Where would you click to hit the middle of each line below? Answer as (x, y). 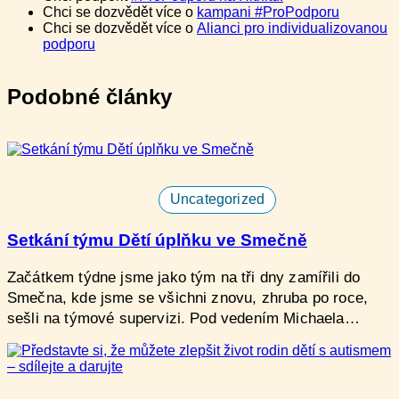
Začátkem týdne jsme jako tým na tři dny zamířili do (184, 277)
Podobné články (90, 97)
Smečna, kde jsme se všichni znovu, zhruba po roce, (188, 297)
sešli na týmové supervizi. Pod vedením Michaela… (183, 318)
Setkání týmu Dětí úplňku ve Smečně (157, 240)
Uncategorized (217, 199)
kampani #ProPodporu (268, 12)
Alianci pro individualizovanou (292, 28)
